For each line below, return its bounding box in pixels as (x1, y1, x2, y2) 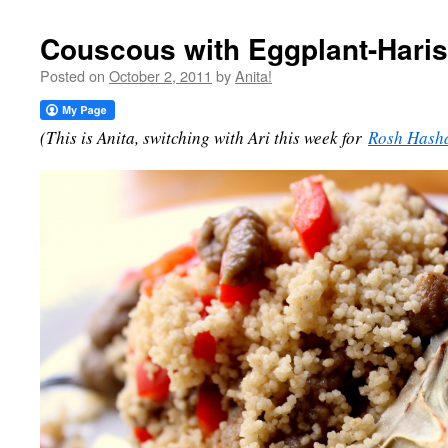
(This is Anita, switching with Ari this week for (40, 126, 368, 149)
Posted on (40, 65, 105, 86)
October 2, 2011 (109, 65, 212, 86)
